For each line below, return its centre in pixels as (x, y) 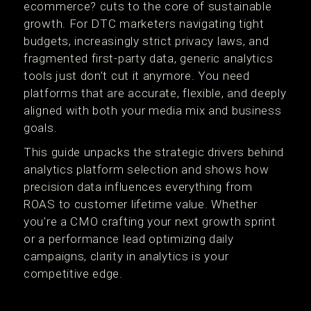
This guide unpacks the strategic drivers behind (154, 152)
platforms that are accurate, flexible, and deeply (155, 93)
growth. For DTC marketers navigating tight (144, 24)
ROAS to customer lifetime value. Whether (141, 204)
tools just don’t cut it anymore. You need (137, 76)
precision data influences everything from (138, 187)
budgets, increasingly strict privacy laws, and (146, 41)
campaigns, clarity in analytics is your (126, 256)
